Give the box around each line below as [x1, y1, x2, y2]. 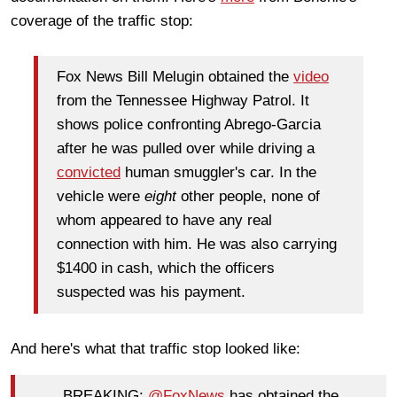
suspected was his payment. [57, 284, 245, 301]
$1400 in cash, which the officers [57, 260, 275, 277]
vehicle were [57, 188, 144, 206]
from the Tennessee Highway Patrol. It [57, 92, 309, 110]
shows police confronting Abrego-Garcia [57, 116, 321, 134]
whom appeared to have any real [57, 212, 272, 230]
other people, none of [181, 188, 320, 206]
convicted [57, 164, 121, 182]
